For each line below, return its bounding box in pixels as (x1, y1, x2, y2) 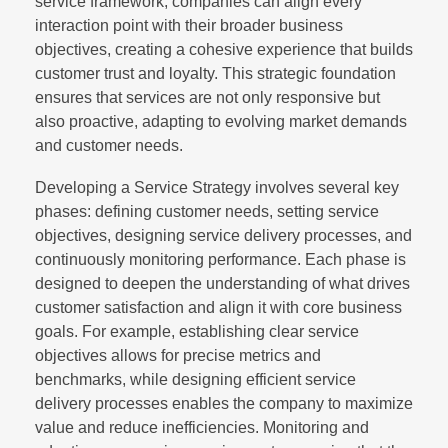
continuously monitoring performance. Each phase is (35, 250, 406, 268)
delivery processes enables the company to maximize (35, 394, 413, 412)
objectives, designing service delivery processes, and (35, 226, 412, 244)
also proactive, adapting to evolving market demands (35, 112, 407, 130)
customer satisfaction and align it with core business (35, 298, 402, 316)
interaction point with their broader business (35, 16, 343, 34)
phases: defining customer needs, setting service (35, 202, 379, 220)
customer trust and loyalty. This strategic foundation (35, 64, 396, 82)
